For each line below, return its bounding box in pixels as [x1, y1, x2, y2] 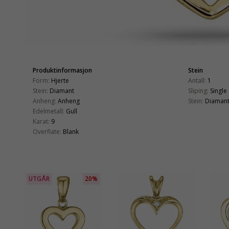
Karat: [33, 117, 50, 126]
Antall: [188, 76, 206, 85]
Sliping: [188, 86, 209, 95]
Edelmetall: [33, 106, 64, 116]
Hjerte [51, 76, 69, 85]
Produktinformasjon [33, 65, 92, 75]
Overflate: [33, 127, 61, 136]
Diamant [50, 86, 74, 95]
